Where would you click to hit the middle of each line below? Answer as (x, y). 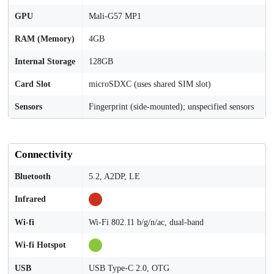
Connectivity (44, 154)
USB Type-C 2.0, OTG (129, 268)
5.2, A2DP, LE (114, 176)
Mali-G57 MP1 (115, 16)
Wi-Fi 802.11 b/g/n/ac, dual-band (146, 222)
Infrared (30, 199)
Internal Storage (45, 61)
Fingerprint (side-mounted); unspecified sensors (171, 107)
